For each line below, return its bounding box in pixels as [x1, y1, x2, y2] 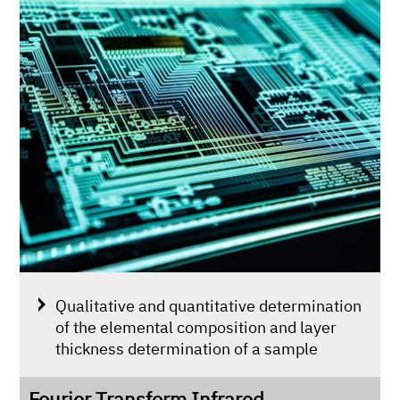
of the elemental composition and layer [55, 315, 337, 337]
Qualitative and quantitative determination [55, 294, 362, 316]
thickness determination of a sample [55, 337, 319, 359]
